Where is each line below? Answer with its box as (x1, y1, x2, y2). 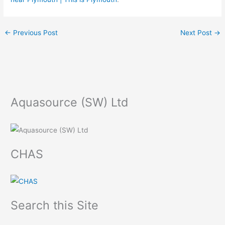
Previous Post (11, 29, 58, 37)
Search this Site (11, 197, 99, 212)
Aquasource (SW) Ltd (11, 95, 129, 110)
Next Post (180, 29, 214, 37)
